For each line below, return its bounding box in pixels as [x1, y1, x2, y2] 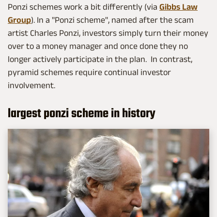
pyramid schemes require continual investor [8, 67, 171, 77]
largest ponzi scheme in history [8, 104, 155, 124]
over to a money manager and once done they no [8, 41, 188, 51]
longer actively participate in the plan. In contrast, [8, 54, 192, 64]
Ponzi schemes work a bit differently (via [8, 2, 159, 12]
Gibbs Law [159, 2, 198, 12]
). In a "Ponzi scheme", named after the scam [31, 15, 194, 25]
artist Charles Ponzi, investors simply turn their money [8, 28, 208, 38]
